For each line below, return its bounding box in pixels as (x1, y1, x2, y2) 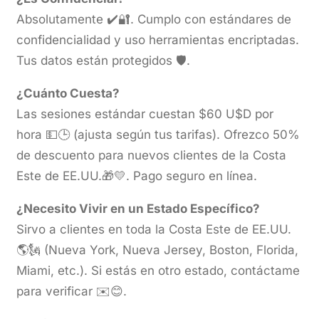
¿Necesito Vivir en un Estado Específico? (16, 201, 261, 216)
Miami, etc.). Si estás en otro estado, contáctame (16, 263, 300, 278)
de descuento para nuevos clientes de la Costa (16, 147, 287, 162)
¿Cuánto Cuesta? (16, 85, 120, 100)
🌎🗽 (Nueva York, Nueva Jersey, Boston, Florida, (16, 242, 299, 257)
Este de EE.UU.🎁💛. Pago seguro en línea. (16, 168, 258, 183)
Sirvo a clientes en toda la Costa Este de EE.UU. (16, 221, 292, 236)
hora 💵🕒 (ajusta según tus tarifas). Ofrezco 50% (16, 127, 300, 142)
